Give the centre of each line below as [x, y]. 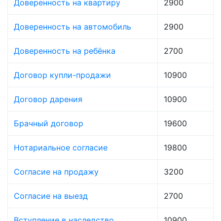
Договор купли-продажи [62, 75]
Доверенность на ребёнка [65, 51]
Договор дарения [48, 99]
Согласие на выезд [51, 196]
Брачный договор [49, 124]
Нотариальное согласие [61, 148]
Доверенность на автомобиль [73, 27]
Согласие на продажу [56, 172]
